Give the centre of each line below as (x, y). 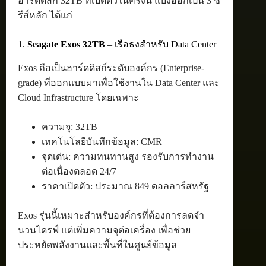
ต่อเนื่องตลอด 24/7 (79, 171)
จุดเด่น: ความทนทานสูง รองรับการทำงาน (128, 156)
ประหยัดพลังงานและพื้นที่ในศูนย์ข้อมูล (97, 245)
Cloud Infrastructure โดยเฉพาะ (78, 97)
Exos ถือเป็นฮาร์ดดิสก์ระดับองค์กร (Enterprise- (111, 68)
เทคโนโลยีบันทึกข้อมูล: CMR (102, 141)
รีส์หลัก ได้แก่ (45, 15)
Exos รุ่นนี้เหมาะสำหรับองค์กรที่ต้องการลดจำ (111, 215)
